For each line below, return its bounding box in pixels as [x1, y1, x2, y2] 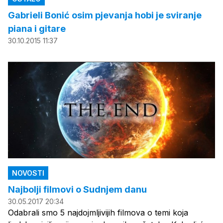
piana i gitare [8, 23, 66, 34]
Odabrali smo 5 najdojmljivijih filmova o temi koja [8, 208, 188, 218]
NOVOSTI [12, 169, 44, 178]
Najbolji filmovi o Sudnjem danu [8, 184, 147, 195]
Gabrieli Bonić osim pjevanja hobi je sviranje [8, 10, 202, 21]
